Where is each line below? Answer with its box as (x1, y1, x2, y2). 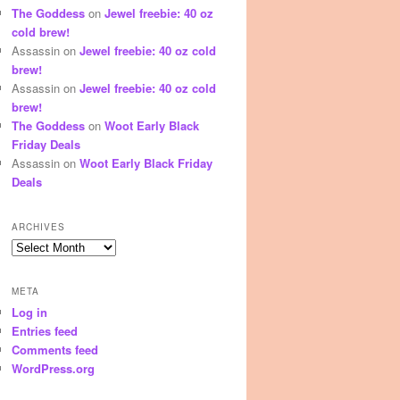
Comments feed (12, 341, 98, 359)
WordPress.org (12, 360, 95, 378)
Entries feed (12, 322, 78, 340)
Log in (12, 304, 47, 321)
